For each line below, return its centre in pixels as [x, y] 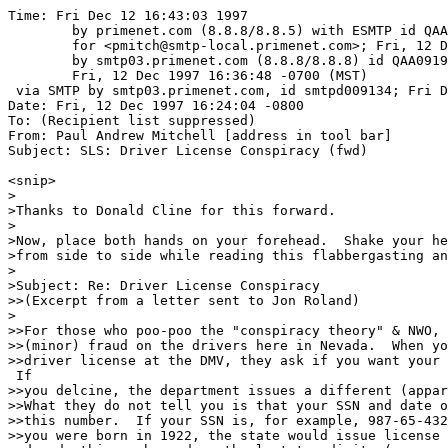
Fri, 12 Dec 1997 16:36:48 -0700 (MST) [40, 75]
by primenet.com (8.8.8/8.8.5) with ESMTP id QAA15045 [40, 30]
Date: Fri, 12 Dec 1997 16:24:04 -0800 [156, 105]
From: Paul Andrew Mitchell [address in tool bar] [200, 135]
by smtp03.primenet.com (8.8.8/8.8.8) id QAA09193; [40, 60]
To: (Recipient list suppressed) [132, 120]
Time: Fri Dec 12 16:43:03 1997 [128, 15]
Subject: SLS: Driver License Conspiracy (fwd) [188, 150]
